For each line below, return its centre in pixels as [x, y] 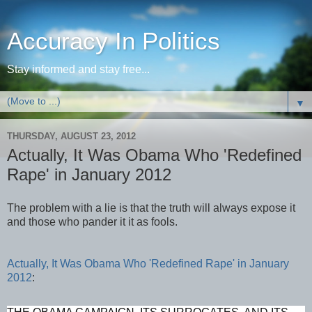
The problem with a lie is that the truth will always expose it [151, 208]
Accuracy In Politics [114, 41]
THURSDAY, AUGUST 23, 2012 [71, 136]
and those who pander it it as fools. [92, 221]
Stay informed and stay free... [78, 69]
